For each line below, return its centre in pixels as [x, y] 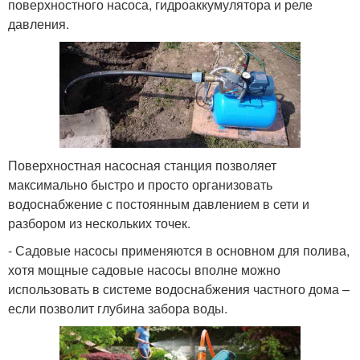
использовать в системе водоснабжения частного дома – [179, 289]
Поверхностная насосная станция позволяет [142, 166]
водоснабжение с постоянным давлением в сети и [159, 204]
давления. [39, 24]
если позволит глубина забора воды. [118, 309]
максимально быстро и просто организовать [140, 185]
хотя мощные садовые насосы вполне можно [144, 270]
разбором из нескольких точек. [99, 223]
